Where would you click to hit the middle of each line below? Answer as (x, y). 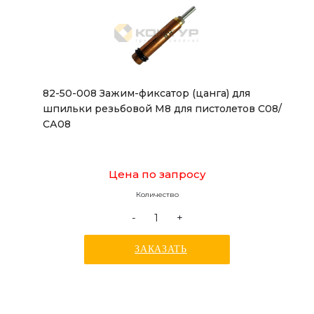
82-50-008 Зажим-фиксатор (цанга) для (146, 93)
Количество (157, 194)
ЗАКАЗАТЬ (161, 249)
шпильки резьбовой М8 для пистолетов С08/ (162, 109)
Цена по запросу (157, 174)
